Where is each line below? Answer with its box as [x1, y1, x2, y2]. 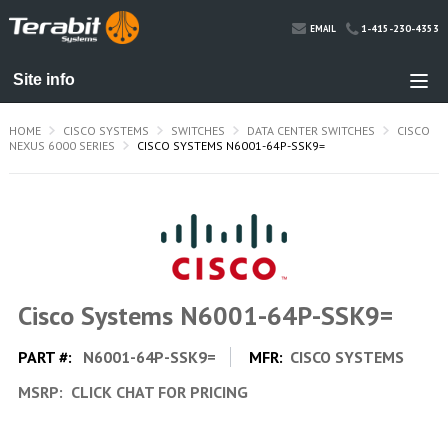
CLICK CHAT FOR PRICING [66, 381, 248, 402]
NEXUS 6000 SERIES [8, 137, 115, 153]
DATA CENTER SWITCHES [246, 122, 375, 138]
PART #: [17, 346, 76, 367]
